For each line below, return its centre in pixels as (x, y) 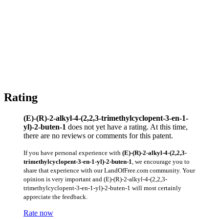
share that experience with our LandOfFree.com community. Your (109, 170)
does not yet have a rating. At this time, (127, 127)
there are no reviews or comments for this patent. (98, 135)
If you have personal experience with (73, 153)
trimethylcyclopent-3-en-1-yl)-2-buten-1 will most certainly (102, 188)
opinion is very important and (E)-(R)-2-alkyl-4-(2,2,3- (95, 179)
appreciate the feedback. (55, 197)
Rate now (38, 213)
